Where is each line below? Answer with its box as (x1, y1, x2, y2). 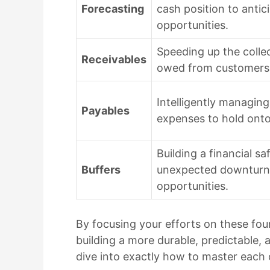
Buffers (81, 163, 121, 176)
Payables (81, 104, 130, 117)
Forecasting (81, 2, 144, 15)
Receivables (81, 52, 146, 66)
